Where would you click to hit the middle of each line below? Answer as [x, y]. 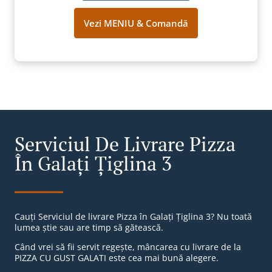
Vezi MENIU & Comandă [136, 23]
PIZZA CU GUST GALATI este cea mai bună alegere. [117, 258]
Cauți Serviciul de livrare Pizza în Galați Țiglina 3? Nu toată [133, 217]
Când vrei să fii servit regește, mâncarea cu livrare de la [128, 247]
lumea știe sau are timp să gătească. [89, 228]
